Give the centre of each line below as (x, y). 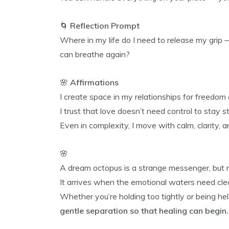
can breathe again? (95, 54)
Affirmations (94, 82)
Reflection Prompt (105, 26)
